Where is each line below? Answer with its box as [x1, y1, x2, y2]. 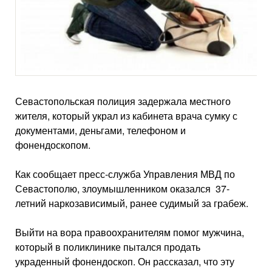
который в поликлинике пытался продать [15, 240, 200, 254]
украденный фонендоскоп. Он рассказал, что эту [15, 254, 234, 269]
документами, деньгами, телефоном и [15, 123, 186, 138]
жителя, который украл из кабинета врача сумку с [15, 109, 237, 123]
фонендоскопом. [15, 138, 90, 152]
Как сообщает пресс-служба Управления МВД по [15, 167, 235, 182]
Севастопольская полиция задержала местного [15, 94, 231, 109]
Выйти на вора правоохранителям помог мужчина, [15, 225, 244, 240]
